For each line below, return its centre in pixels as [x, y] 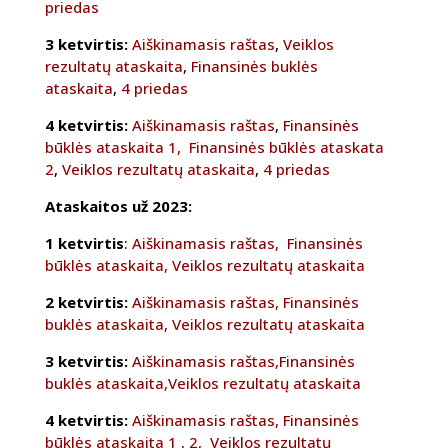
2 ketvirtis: [86, 302]
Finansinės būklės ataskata [286, 147]
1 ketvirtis [84, 243]
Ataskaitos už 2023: [118, 206]
